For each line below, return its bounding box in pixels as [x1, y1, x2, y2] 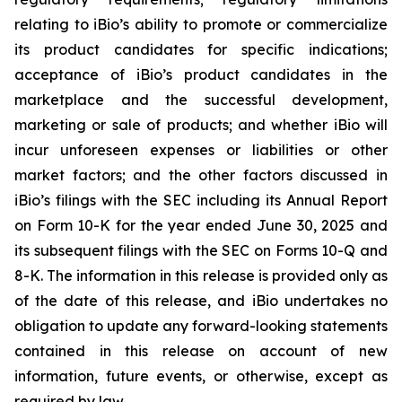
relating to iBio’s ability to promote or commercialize [14, 15, 388, 34]
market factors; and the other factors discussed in [14, 166, 388, 185]
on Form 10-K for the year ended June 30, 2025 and [14, 216, 388, 235]
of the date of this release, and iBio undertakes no [14, 292, 388, 310]
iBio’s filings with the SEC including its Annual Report [14, 191, 388, 210]
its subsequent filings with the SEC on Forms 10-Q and [14, 241, 388, 260]
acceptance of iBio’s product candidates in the [14, 66, 388, 84]
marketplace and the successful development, [14, 91, 388, 109]
